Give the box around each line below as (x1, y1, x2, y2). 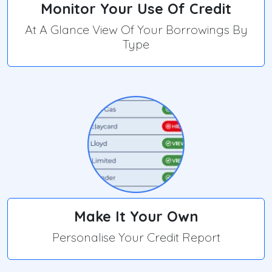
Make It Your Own (73, 208, 199, 226)
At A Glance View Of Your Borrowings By (24, 22, 248, 38)
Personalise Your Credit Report (52, 229, 220, 245)
